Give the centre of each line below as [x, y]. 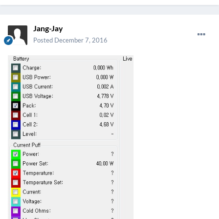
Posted [44, 41]
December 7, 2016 [81, 41]
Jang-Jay [48, 29]
